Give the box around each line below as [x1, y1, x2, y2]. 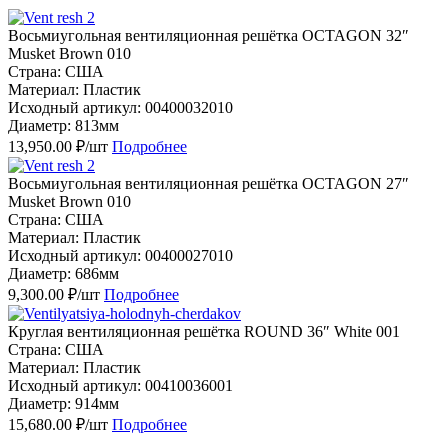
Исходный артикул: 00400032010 [8, 98, 233, 116]
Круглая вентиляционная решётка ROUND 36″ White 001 [8, 322, 400, 340]
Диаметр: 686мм [8, 264, 119, 282]
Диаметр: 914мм [8, 394, 119, 412]
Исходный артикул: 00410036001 [8, 376, 233, 394]
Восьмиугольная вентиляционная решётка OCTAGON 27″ [8, 174, 409, 192]
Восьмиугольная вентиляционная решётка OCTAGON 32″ [8, 26, 409, 44]
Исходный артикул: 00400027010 [8, 246, 233, 264]
